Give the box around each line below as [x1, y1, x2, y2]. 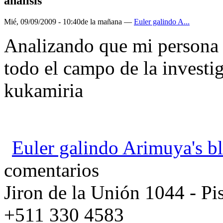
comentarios [4, 159, 99, 181]
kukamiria [4, 80, 83, 102]
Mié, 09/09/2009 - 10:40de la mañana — [4, 17, 134, 26]
